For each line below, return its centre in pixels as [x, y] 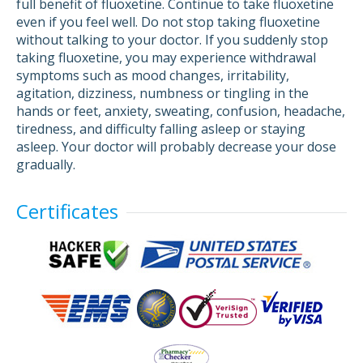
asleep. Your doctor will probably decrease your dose [176, 147]
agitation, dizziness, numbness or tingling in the [162, 93]
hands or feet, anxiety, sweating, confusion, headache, [181, 111]
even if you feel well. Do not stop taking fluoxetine [168, 22]
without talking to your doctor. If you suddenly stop [172, 40]
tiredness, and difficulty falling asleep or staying [161, 129]
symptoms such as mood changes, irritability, [153, 75]
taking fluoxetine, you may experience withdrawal [166, 58]
